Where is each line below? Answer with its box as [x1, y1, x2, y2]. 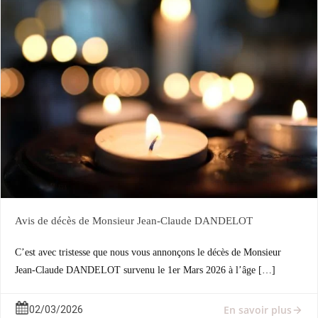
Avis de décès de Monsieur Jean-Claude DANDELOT [15, 215, 253, 226]
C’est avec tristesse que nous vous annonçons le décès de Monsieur [15, 247, 281, 258]
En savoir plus [224, 303, 292, 317]
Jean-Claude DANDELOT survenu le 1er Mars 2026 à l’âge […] [15, 265, 275, 275]
